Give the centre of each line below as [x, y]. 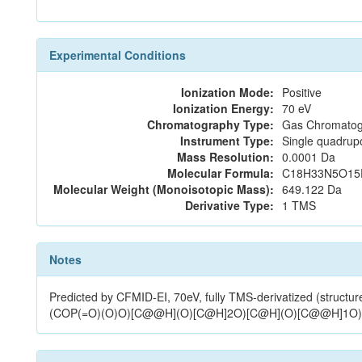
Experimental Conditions [118, 55]
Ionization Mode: [227, 92]
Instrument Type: [227, 141]
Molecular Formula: [221, 173]
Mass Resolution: [225, 157]
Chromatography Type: [210, 124]
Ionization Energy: [223, 108]
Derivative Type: [229, 205]
